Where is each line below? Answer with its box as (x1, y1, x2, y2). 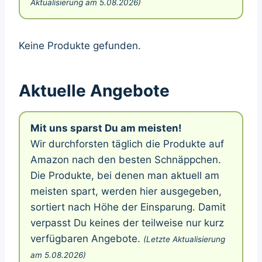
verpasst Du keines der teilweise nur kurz (30, 216, 224, 229)
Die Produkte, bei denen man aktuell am (30, 169, 219, 181)
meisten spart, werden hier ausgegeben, (30, 185, 222, 197)
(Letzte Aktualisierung (143, 234, 225, 244)
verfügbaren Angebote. (30, 232, 143, 244)
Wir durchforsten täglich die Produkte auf (30, 137, 224, 150)
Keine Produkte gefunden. (19, 39, 141, 51)
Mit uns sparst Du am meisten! (30, 122, 182, 134)
